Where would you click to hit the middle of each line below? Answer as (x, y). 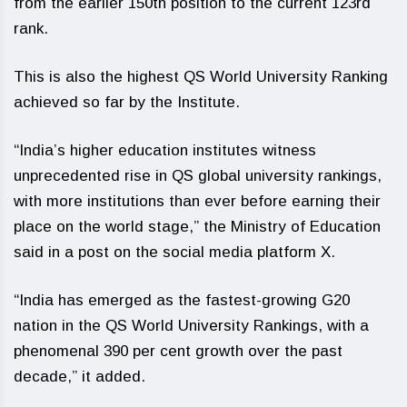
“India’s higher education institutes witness (165, 150)
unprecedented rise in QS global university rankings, (198, 176)
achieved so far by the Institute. (127, 102)
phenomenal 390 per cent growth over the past (178, 351)
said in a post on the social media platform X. (174, 252)
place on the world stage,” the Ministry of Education (197, 227)
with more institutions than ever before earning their (197, 201)
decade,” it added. (79, 377)
